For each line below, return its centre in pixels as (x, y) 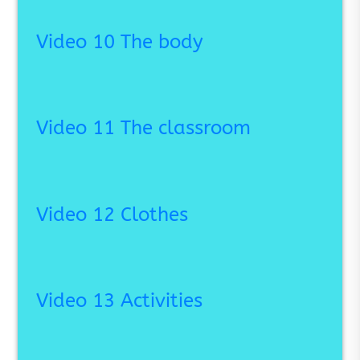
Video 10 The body (119, 41)
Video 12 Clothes (112, 214)
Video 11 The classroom (143, 128)
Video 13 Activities (119, 301)
